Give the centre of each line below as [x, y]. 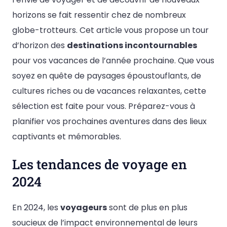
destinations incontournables [132, 46]
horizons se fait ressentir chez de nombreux [99, 15]
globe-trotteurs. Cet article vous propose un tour [110, 30]
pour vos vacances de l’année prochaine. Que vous [113, 61]
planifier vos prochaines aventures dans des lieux [109, 122]
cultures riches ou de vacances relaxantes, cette [109, 91]
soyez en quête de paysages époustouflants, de [107, 76]
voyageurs [84, 207]
